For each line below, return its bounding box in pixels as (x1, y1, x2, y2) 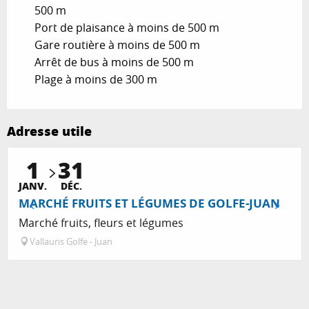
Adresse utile (7, 122, 92, 141)
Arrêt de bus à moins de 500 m (34, 54, 194, 70)
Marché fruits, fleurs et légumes (19, 215, 183, 231)
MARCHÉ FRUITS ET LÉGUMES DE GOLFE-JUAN (19, 195, 280, 212)
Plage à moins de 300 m (34, 72, 157, 88)
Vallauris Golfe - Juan (30, 236, 112, 248)
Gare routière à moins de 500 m (34, 37, 200, 53)
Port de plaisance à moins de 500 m (34, 20, 219, 36)
